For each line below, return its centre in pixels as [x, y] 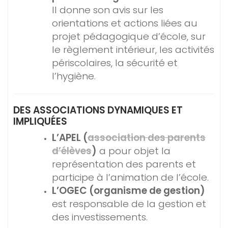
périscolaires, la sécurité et [115, 63]
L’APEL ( [70, 138]
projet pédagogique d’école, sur [129, 36]
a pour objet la [134, 151]
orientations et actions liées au [125, 23]
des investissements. [100, 217]
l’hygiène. [74, 76]
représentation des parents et [124, 164]
